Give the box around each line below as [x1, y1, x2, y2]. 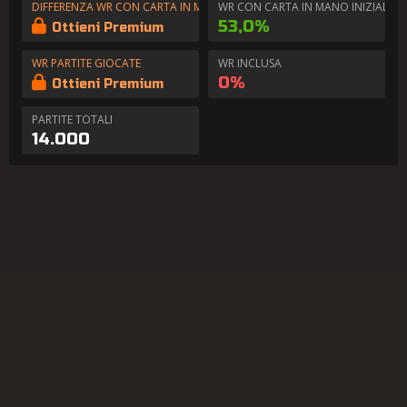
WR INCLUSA [218, 55, 282, 71]
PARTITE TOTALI [32, 112, 113, 127]
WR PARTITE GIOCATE [32, 55, 141, 71]
